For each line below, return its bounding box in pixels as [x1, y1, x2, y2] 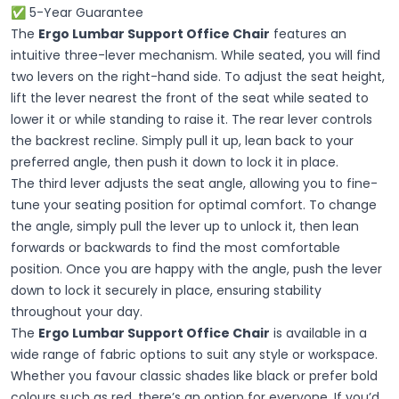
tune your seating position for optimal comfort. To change [11, 195, 377, 214]
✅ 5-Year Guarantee [11, 3, 143, 21]
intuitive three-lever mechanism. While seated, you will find [11, 45, 380, 64]
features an [270, 24, 346, 43]
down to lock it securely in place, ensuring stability [11, 281, 322, 299]
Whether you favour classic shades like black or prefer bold [11, 366, 378, 385]
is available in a [270, 323, 367, 342]
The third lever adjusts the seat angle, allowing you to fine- [11, 174, 378, 192]
